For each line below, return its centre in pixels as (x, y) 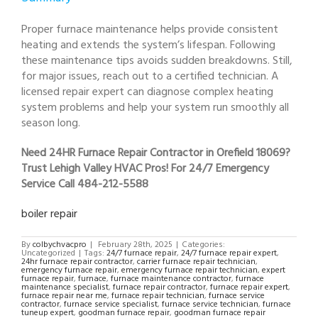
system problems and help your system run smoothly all (155, 108)
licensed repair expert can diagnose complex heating (147, 92)
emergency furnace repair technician (190, 270)
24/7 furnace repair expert (229, 253)
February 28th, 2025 (135, 245)
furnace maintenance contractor (171, 279)
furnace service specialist (111, 304)
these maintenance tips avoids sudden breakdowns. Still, (157, 61)
